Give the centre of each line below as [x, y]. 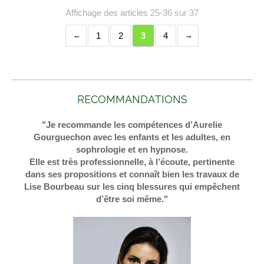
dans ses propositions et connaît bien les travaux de [132, 174]
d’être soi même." [132, 199]
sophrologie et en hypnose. [132, 150]
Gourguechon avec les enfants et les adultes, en [132, 137]
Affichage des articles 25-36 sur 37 [132, 13]
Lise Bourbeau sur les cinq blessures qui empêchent [132, 187]
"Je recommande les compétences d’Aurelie [132, 125]
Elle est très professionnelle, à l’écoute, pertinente [132, 162]
